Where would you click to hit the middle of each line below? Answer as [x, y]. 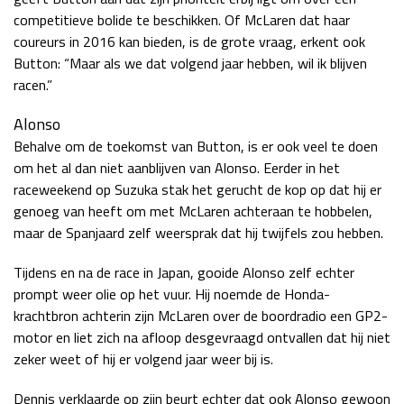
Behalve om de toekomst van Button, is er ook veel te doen [196, 146]
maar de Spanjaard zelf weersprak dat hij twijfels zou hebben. [198, 232]
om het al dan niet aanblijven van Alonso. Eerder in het [177, 167]
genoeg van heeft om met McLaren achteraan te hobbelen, [193, 211]
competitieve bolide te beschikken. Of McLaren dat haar [182, 19]
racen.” [33, 84]
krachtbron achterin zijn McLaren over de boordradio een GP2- [201, 315]
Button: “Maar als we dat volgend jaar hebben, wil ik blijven [190, 63]
